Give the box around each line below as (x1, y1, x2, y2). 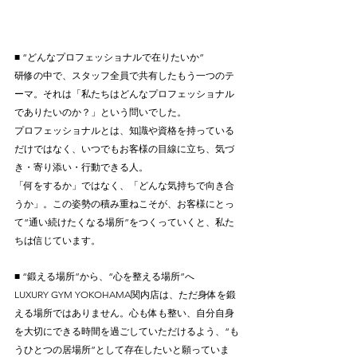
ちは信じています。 (14, 233, 100, 246)
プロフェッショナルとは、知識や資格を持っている (14, 124, 234, 136)
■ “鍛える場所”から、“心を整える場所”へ (14, 269, 194, 282)
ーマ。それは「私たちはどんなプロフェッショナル (14, 87, 234, 100)
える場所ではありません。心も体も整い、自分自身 (14, 306, 234, 319)
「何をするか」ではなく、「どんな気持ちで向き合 (14, 178, 234, 191)
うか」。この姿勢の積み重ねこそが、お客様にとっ (14, 197, 234, 210)
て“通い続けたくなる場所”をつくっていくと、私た (14, 215, 234, 228)
